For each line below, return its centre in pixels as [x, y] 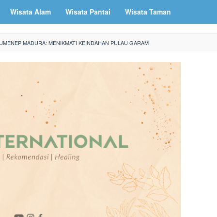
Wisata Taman [148, 12]
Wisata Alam [31, 12]
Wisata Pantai [88, 12]
